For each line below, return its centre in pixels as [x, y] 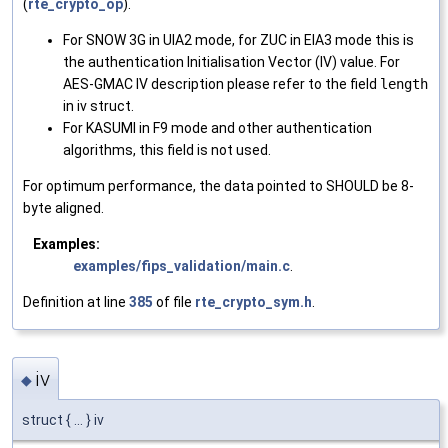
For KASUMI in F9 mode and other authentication [217, 127]
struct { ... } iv [63, 420]
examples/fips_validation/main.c [181, 265]
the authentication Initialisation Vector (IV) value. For [231, 61]
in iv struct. [98, 105]
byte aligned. [63, 207]
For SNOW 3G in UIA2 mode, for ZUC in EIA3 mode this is [238, 39]
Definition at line [76, 301]
